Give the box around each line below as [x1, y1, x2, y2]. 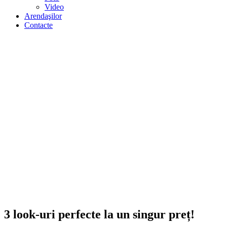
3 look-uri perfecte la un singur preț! [4, 207, 195, 221]
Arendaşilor [24, 12, 62, 20]
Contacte [24, 21, 53, 29]
